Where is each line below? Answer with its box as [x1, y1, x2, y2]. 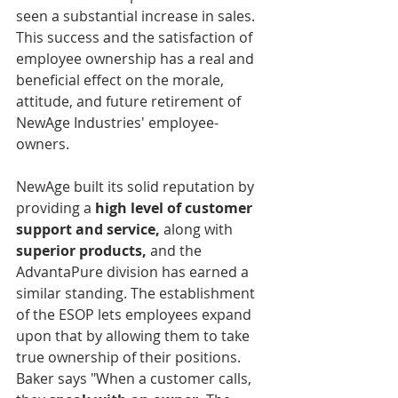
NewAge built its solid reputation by [16, 176, 258, 196]
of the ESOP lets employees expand [16, 304, 255, 324]
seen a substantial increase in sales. [16, 5, 259, 26]
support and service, [16, 219, 160, 239]
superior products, [16, 240, 147, 260]
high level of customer [95, 197, 256, 218]
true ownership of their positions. [16, 346, 244, 367]
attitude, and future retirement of [16, 91, 244, 111]
